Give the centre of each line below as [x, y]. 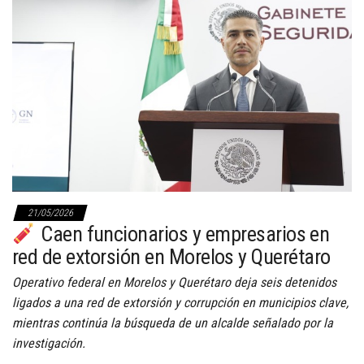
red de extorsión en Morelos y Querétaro [171, 257]
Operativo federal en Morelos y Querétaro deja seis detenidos [174, 283]
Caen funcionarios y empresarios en [183, 234]
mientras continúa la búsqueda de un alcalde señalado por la [173, 323]
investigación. [49, 344]
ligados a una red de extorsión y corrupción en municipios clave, [180, 303]
